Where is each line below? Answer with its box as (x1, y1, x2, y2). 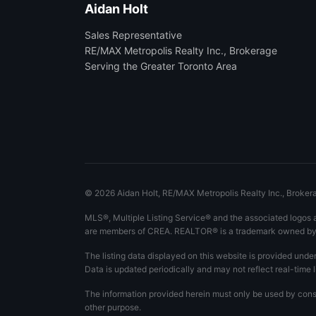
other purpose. (85, 302, 141, 312)
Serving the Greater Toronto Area (85, 60, 237, 72)
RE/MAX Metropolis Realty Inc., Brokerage (85, 44, 277, 56)
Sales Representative (85, 29, 182, 41)
